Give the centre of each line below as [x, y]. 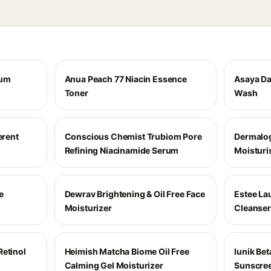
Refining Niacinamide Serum [122, 150]
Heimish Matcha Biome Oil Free [127, 251]
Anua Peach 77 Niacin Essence [126, 79]
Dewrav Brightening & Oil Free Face [135, 194]
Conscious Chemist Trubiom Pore [133, 136]
